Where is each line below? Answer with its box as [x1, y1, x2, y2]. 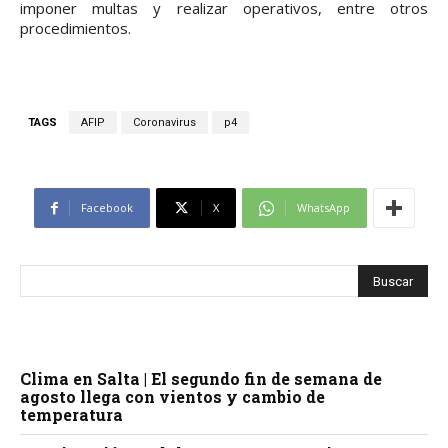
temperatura [20, 404, 123, 426]
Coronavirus [133, 116, 196, 130]
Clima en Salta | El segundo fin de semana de [20, 368, 382, 390]
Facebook [80, 200, 133, 216]
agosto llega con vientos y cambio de [20, 386, 325, 408]
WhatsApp [296, 200, 350, 216]
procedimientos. [20, 18, 131, 39]
